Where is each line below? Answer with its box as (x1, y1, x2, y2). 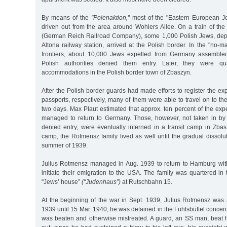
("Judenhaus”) (82, 178, 121, 185)
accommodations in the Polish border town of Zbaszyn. (42, 68, 192, 76)
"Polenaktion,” (91, 14, 130, 21)
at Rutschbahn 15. (121, 178, 172, 185)
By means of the (42, 14, 91, 21)
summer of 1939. (42, 141, 88, 149)
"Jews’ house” (42, 178, 82, 185)
